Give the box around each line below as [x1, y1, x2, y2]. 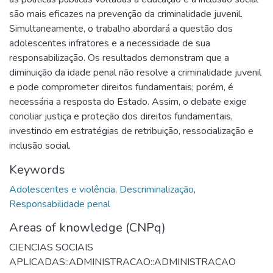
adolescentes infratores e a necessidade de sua [9, 36, 210, 50]
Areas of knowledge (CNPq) [9, 219, 166, 236]
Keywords [9, 161, 65, 178]
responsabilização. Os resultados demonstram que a [9, 51, 229, 65]
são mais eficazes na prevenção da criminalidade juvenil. [9, 7, 243, 21]
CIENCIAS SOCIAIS [9, 240, 93, 254]
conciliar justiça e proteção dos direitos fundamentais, [9, 109, 233, 123]
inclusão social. [9, 138, 71, 152]
